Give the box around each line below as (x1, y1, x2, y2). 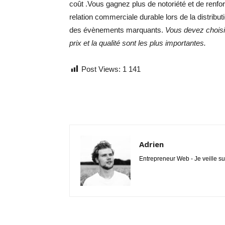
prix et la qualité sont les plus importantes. (69, 39, 206, 47)
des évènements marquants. (69, 26, 165, 34)
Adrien (139, 139, 164, 149)
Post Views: (81, 65, 121, 73)
